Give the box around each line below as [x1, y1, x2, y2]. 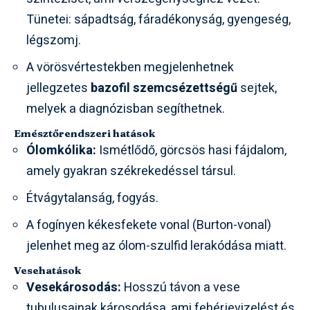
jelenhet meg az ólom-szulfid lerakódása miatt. [26, 236, 286, 255]
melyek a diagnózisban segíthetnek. [26, 99, 225, 118]
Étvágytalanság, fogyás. [26, 188, 158, 208]
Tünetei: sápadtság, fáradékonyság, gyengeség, [26, 10, 291, 29]
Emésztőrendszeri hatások [14, 126, 155, 140]
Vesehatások [14, 263, 81, 277]
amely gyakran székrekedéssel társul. [26, 161, 236, 181]
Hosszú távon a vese [121, 277, 240, 297]
